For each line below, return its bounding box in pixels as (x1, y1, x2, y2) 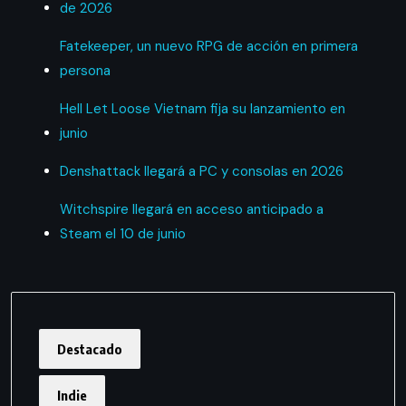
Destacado (57, 340, 122, 357)
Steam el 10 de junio (59, 224, 186, 243)
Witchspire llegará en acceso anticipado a (59, 199, 324, 218)
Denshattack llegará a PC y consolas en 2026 (59, 161, 343, 180)
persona (59, 61, 111, 80)
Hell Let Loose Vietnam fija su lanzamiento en (59, 99, 345, 118)
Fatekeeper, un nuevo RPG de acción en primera (59, 36, 358, 55)
